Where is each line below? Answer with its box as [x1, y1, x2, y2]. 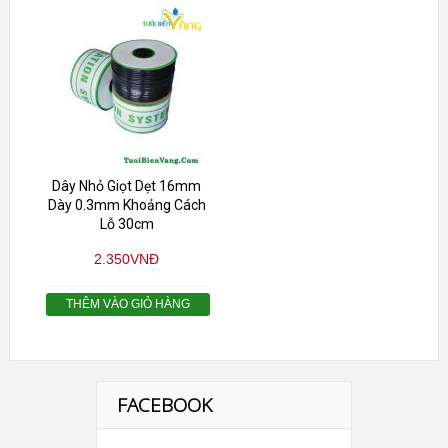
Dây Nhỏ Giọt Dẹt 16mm [52, 178, 202, 195]
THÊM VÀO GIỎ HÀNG [66, 297, 190, 312]
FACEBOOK [117, 392, 212, 419]
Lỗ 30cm [99, 216, 154, 233]
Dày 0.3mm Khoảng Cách [47, 197, 206, 214]
